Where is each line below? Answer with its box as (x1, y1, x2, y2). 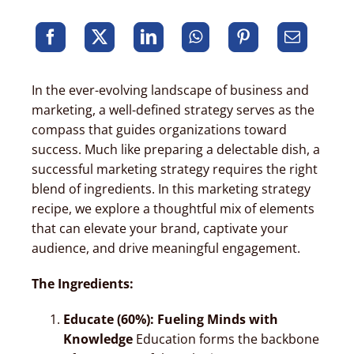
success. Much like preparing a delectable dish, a (31, 140, 320, 158)
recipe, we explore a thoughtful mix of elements (31, 199, 314, 217)
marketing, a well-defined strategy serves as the (31, 100, 314, 119)
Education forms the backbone (132, 330, 319, 348)
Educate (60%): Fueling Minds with (62, 310, 278, 328)
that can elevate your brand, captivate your (31, 219, 288, 237)
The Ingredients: (31, 274, 134, 292)
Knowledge (62, 330, 133, 348)
